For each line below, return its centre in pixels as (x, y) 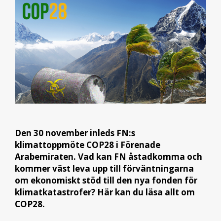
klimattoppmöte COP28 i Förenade (88, 145)
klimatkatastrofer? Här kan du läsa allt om (105, 192)
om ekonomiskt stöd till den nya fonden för (106, 180)
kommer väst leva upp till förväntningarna (104, 168)
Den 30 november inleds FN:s (75, 133)
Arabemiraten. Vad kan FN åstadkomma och (109, 156)
